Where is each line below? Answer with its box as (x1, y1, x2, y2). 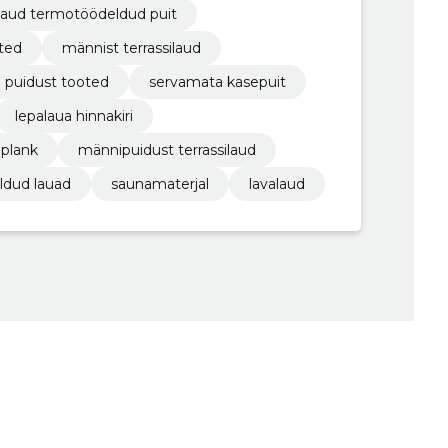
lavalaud (248, 174, 305, 193)
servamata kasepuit (148, 72, 286, 91)
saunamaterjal (110, 174, 209, 193)
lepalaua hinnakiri (14, 106, 133, 125)
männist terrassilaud (61, 38, 201, 57)
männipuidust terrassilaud (77, 140, 256, 159)
